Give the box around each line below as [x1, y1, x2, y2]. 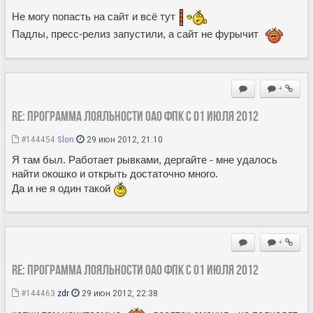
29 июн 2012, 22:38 [80, 287, 158, 299]
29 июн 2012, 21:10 [85, 133, 163, 145]
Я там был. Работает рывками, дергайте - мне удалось [12, 154, 277, 166]
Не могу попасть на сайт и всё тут [12, 10, 178, 23]
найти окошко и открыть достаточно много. [12, 168, 218, 180]
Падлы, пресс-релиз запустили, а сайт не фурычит [12, 28, 261, 41]
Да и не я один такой [12, 182, 113, 195]
